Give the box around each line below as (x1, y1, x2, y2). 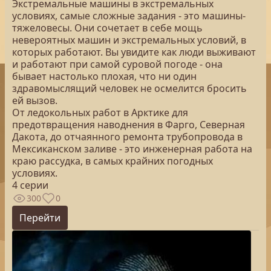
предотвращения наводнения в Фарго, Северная (12, 118, 245, 131)
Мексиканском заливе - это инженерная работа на (12, 142, 252, 155)
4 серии (12, 178, 48, 192)
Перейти (19, 211, 60, 224)
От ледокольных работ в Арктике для (12, 106, 188, 119)
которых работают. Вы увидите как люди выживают (12, 45, 256, 59)
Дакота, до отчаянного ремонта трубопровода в (12, 130, 243, 143)
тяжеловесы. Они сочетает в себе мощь (12, 21, 203, 34)
